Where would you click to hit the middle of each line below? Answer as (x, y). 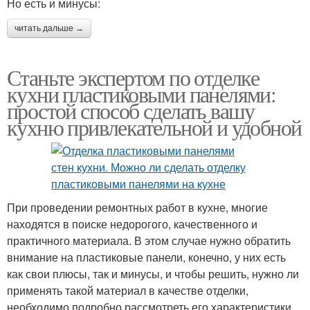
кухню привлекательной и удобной (154, 127)
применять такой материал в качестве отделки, (128, 290)
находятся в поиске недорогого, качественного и (132, 224)
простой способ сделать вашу (131, 110)
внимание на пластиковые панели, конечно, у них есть (146, 257)
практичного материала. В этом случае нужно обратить (149, 240)
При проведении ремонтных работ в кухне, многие (137, 207)
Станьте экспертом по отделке (133, 77)
